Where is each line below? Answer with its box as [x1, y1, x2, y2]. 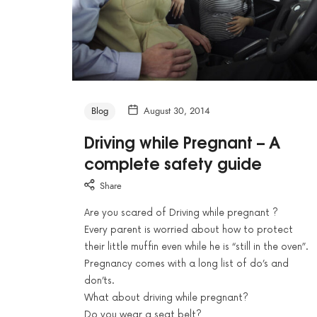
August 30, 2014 [143, 105, 210, 118]
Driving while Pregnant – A [83, 129, 280, 154]
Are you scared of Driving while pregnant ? [83, 207, 278, 219]
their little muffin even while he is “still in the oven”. [83, 241, 309, 253]
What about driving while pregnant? [83, 292, 248, 304]
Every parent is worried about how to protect [83, 224, 293, 236]
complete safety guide [83, 151, 262, 175]
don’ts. [83, 275, 115, 287]
